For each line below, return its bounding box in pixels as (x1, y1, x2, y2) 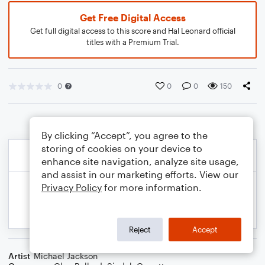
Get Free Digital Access (79, 12, 186, 23)
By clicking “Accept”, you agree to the (41, 130, 208, 141)
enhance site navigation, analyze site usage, (41, 156, 239, 167)
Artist (8, 251, 30, 261)
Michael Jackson (34, 251, 98, 261)
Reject (129, 224, 151, 234)
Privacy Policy (41, 182, 102, 193)
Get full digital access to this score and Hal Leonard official (30, 26, 235, 35)
